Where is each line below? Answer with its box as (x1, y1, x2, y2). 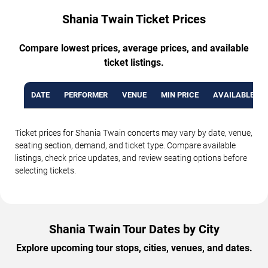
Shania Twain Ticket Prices (62, 11, 206, 26)
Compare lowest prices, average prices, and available (19, 42, 249, 54)
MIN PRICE (161, 90, 199, 99)
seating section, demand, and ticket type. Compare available (15, 140, 236, 150)
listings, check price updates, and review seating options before (15, 153, 247, 163)
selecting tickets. (15, 165, 76, 175)
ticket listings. (104, 56, 164, 68)
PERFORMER (64, 90, 108, 99)
